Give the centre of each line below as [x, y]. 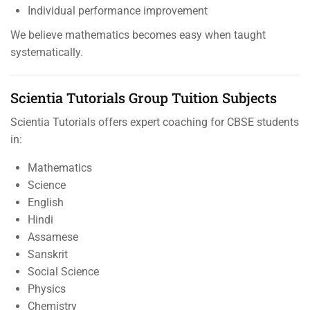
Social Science [63, 271]
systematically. [47, 52]
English [46, 202]
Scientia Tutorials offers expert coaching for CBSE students [155, 122]
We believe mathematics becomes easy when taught [138, 35]
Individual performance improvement [118, 10]
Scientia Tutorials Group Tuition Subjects [144, 97]
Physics [47, 289]
